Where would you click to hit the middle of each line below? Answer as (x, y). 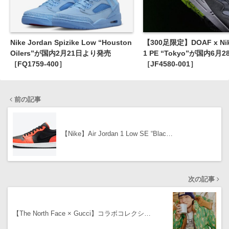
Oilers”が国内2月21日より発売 (61, 53)
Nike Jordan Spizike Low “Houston (71, 43)
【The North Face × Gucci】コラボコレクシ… (82, 214)
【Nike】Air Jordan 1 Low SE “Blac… (117, 134)
